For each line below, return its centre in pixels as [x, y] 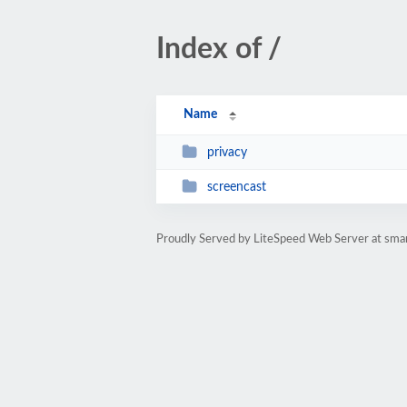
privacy [227, 152]
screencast [236, 187]
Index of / [219, 49]
